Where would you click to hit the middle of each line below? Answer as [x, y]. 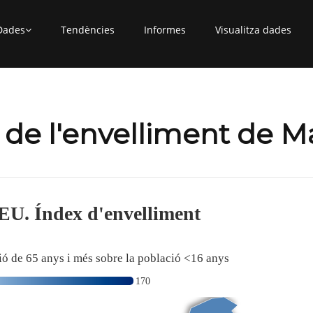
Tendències [88, 30]
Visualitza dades [253, 30]
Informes [165, 30]
